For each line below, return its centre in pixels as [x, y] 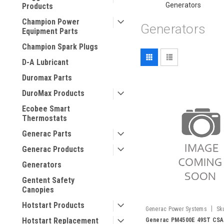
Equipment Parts [50, 31]
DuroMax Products [53, 93]
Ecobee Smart [46, 109]
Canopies [38, 190]
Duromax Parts [47, 78]
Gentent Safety [48, 180]
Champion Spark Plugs [60, 47]
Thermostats [44, 118]
